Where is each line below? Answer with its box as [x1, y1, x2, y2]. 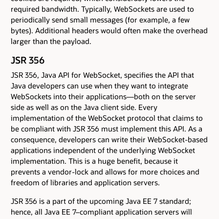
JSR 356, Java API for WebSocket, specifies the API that [11, 69, 194, 80]
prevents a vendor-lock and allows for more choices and [11, 166, 199, 176]
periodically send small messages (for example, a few [11, 14, 190, 24]
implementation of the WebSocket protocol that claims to [11, 112, 203, 123]
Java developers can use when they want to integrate [11, 80, 188, 90]
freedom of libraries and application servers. [11, 177, 160, 187]
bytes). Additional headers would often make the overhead [11, 25, 208, 35]
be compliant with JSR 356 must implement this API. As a [11, 123, 202, 133]
